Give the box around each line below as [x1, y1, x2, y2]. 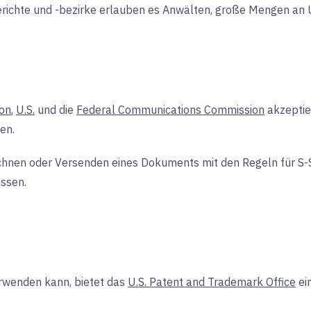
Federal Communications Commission [76, 103, 264, 117]
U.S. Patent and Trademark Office [128, 275, 296, 289]
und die [35, 103, 76, 117]
